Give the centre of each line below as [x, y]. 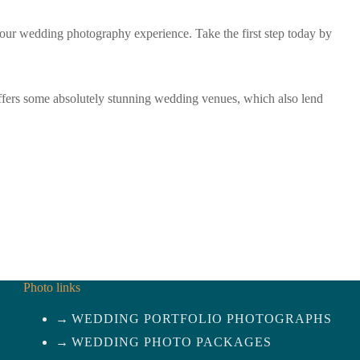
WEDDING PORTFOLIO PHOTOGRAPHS [202, 319]
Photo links [52, 288]
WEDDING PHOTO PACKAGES [172, 342]
